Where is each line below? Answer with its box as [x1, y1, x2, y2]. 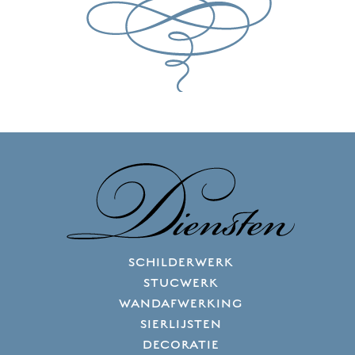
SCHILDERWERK [128, 255, 234, 269]
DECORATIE [142, 338, 219, 352]
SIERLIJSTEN [139, 317, 222, 331]
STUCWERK [143, 276, 219, 290]
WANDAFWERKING [119, 296, 242, 311]
